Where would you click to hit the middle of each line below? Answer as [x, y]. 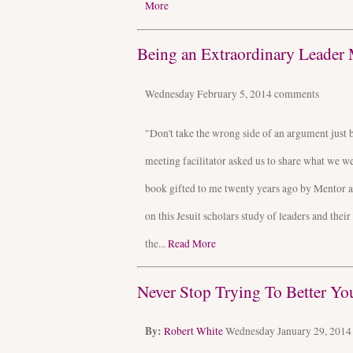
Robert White [193, 331]
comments [297, 93]
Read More [192, 243]
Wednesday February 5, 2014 [210, 93]
